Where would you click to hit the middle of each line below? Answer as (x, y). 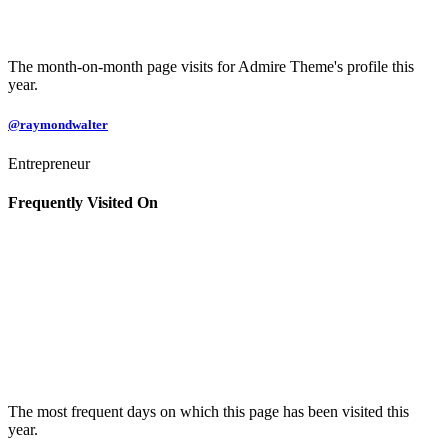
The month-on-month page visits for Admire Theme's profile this (211, 67)
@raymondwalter (58, 124)
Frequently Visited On (83, 203)
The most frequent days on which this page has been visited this (208, 412)
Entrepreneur (49, 163)
